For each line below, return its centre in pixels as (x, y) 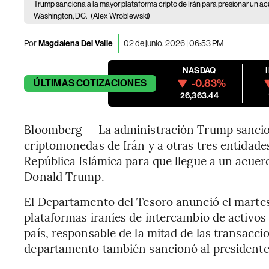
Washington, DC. (61, 16)
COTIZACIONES (112, 83)
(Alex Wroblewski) (121, 16)
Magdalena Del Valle (75, 43)
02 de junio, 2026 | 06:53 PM (174, 43)
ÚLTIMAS (54, 83)
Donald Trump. (64, 176)
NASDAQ (199, 71)
